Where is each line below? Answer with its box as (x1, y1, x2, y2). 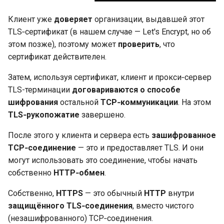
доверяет (54, 14, 92, 24)
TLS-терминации (8, 84, 72, 94)
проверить (118, 39, 159, 49)
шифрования (8, 97, 58, 107)
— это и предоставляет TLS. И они (76, 142, 203, 152)
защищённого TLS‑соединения (8, 200, 132, 210)
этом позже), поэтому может (8, 39, 118, 49)
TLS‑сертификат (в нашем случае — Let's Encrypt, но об (8, 26, 211, 36)
